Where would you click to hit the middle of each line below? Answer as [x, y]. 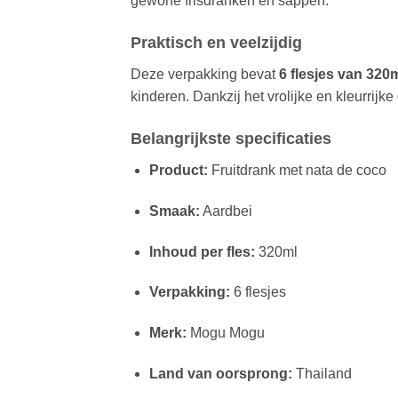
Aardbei [226, 211]
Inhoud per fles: [202, 251]
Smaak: [174, 211]
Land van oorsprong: [220, 374]
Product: [178, 171]
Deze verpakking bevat [205, 75]
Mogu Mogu [225, 333]
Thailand [322, 374]
